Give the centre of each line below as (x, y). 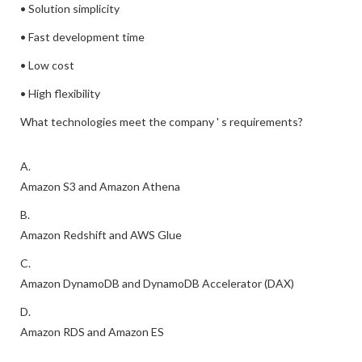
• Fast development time (82, 37)
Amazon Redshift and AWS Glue (101, 235)
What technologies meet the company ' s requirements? (162, 122)
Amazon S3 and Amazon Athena (100, 186)
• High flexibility (60, 93)
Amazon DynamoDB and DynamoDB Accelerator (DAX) (157, 283)
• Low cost (47, 65)
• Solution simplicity (70, 8)
